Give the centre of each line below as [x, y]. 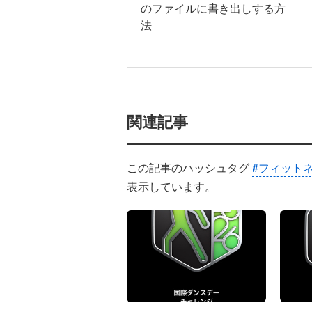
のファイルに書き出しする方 [213, 9]
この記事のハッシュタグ [189, 168]
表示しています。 [171, 187]
